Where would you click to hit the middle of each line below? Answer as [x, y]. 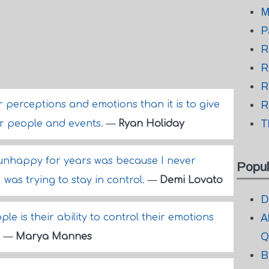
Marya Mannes [54, 237]
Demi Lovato [191, 180]
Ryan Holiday [151, 124]
